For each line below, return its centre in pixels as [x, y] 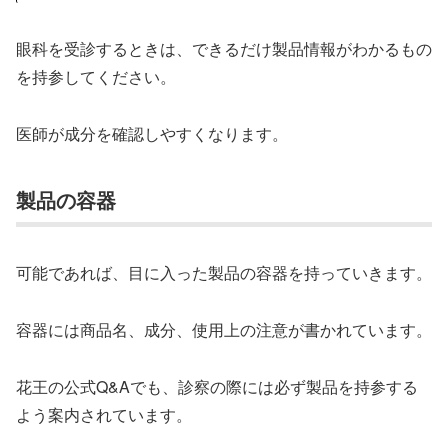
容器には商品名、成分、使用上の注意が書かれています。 [224, 329]
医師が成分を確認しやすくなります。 [152, 133]
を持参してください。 [96, 76]
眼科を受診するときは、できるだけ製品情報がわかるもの [224, 48]
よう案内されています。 [104, 414]
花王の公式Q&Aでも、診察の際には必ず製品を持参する [217, 386]
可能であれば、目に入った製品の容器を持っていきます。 [224, 272]
